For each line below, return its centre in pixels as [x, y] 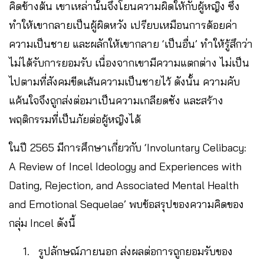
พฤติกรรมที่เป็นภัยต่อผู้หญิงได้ [75, 119]
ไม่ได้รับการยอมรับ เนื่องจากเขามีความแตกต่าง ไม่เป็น [129, 62]
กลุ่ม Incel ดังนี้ [42, 223]
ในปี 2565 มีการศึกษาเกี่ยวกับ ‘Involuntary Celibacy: [128, 147]
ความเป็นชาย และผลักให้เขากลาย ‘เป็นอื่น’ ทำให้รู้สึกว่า [131, 44]
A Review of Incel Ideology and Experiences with [125, 166]
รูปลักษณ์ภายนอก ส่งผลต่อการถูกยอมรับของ [133, 251]
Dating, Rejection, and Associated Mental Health [124, 185]
